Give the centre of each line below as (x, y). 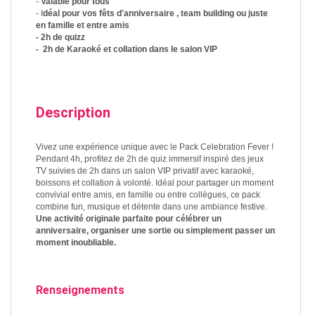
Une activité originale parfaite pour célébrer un (129, 219)
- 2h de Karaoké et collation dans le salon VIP (128, 50)
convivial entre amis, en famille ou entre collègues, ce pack (148, 195)
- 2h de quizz (60, 38)
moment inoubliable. (76, 243)
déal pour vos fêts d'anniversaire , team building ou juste (155, 14)
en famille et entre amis (84, 26)
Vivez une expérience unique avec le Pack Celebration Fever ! (155, 147)
